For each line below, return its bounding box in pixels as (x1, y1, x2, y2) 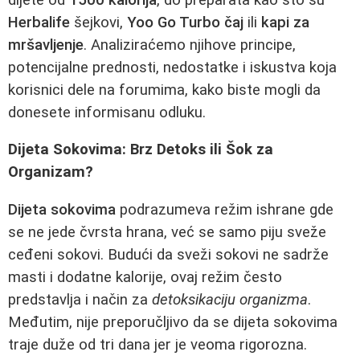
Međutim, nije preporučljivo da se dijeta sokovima (8, 313, 337, 331)
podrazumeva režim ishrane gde (116, 201, 333, 219)
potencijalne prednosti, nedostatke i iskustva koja (8, 58, 337, 76)
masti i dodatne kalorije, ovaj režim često (8, 268, 282, 286)
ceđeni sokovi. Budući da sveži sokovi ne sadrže (8, 246, 329, 264)
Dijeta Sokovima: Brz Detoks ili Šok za (8, 141, 273, 159)
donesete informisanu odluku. (8, 103, 206, 121)
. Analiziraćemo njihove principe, (84, 35, 296, 54)
